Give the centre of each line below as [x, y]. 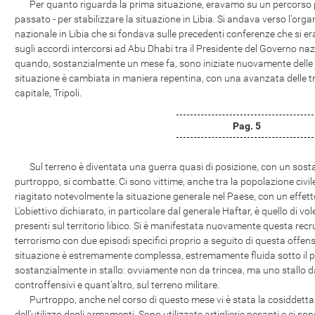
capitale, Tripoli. [48, 93]
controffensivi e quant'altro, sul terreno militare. [117, 285]
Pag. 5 [247, 126]
